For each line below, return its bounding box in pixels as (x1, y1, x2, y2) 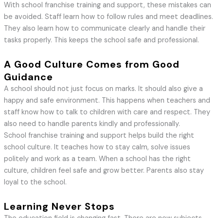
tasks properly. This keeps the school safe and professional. (3, 36, 199, 45)
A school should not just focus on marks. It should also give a (3, 84, 203, 94)
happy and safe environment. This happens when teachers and (3, 96, 210, 106)
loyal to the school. (3, 178, 67, 187)
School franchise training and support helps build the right (3, 131, 194, 141)
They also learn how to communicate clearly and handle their (3, 24, 205, 34)
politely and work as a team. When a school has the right (3, 154, 191, 164)
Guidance (3, 71, 53, 84)
